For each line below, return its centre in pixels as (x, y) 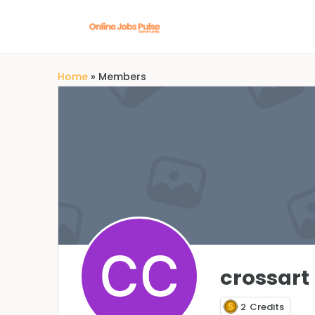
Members (122, 77)
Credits (267, 307)
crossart (265, 278)
